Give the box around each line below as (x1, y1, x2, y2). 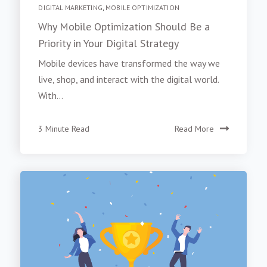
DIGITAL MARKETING (38, 6, 103, 15)
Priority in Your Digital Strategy (38, 39, 179, 54)
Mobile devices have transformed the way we (38, 61, 221, 73)
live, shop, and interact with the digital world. (38, 77, 219, 89)
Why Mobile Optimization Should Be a (38, 23, 210, 37)
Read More (174, 127, 214, 138)
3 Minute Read (38, 127, 90, 138)
